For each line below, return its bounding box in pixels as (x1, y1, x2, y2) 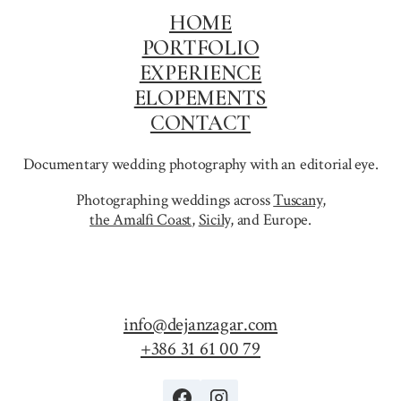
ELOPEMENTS (133, 85, 268, 112)
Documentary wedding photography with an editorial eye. (22, 154, 379, 175)
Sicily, (198, 209, 234, 230)
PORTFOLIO (141, 35, 260, 62)
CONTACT (149, 110, 252, 137)
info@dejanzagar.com (123, 312, 278, 337)
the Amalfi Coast (90, 209, 192, 230)
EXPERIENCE (139, 60, 262, 87)
